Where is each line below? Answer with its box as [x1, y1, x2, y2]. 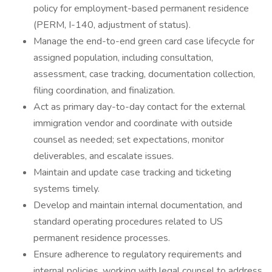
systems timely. [33, 182, 100, 195]
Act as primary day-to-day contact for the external [33, 100, 245, 114]
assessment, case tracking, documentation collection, [33, 67, 255, 81]
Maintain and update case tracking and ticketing [33, 166, 231, 179]
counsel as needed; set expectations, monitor [33, 133, 224, 146]
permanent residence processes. [33, 231, 170, 245]
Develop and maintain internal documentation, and [33, 199, 242, 212]
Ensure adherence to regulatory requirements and [33, 248, 242, 261]
